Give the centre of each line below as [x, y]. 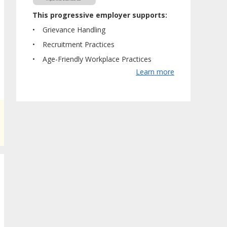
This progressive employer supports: [100, 15]
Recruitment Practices [79, 44]
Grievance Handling [74, 29]
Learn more [155, 71]
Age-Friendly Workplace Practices [97, 59]
